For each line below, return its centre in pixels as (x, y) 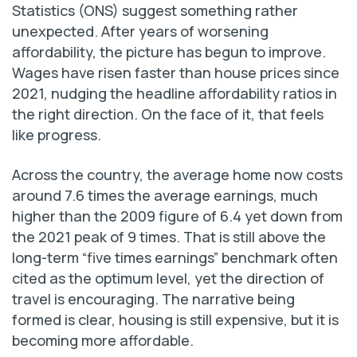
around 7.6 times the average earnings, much (165, 195)
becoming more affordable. (103, 340)
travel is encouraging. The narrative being (153, 299)
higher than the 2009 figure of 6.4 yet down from (177, 216)
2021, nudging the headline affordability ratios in (175, 93)
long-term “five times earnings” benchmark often (175, 257)
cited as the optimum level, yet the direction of (168, 278)
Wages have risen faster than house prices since (176, 73)
